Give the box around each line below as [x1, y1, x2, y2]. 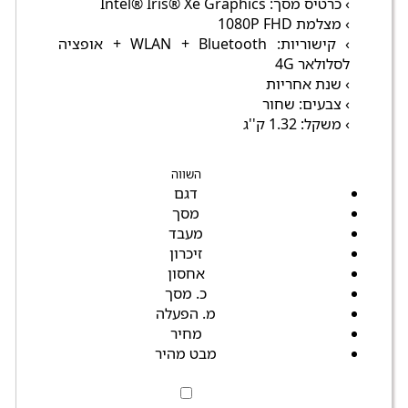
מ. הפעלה [156, 303, 216, 324]
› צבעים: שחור [262, 94, 350, 115]
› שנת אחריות [266, 74, 350, 95]
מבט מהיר [155, 343, 217, 364]
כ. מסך [165, 283, 207, 304]
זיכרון [169, 243, 202, 264]
